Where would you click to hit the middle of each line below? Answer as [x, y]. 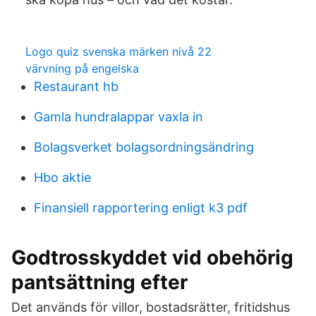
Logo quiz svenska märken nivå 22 [119, 51]
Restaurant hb [76, 86]
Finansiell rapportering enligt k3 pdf [141, 208]
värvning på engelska [82, 68]
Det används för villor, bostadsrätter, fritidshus [151, 307]
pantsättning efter [99, 282]
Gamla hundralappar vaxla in [119, 117]
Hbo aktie [62, 177]
